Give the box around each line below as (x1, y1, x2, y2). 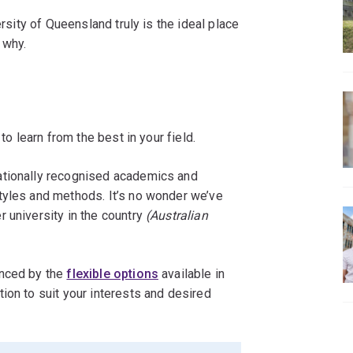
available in (158, 266, 225, 282)
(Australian (146, 208, 208, 224)
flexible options (66, 266, 159, 282)
